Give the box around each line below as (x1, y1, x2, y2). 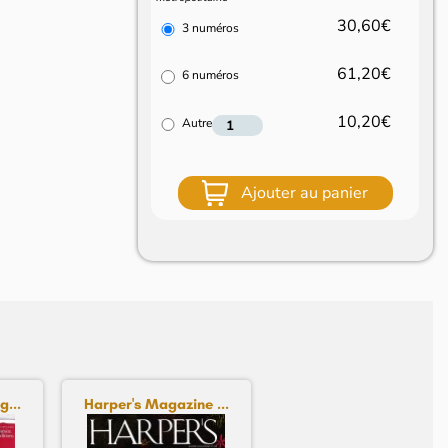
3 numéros (182, 19, 240, 36)
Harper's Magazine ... (83, 394, 229, 413)
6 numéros (182, 67, 240, 84)
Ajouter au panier (241, 182, 369, 205)
